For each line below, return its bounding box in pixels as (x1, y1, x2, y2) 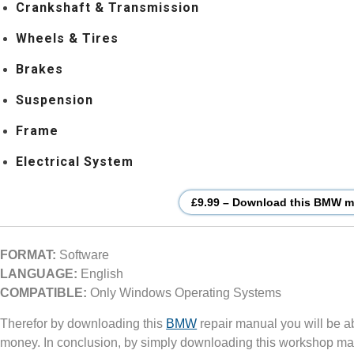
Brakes (16, 61, 64, 77)
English (77, 266, 124, 281)
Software (56, 247, 110, 262)
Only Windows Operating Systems (87, 285, 282, 299)
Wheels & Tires (16, 30, 119, 46)
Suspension (16, 92, 94, 107)
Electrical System (16, 153, 134, 169)
